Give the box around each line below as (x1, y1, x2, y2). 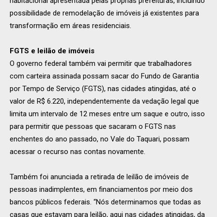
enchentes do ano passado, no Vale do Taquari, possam (10, 134, 189, 143)
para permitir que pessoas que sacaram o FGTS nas (10, 122, 176, 131)
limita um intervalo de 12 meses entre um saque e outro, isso (10, 109, 205, 118)
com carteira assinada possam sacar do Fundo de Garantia (10, 71, 199, 80)
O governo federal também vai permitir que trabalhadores (10, 59, 192, 68)
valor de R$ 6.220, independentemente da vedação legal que (10, 96, 199, 106)
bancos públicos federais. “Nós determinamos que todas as (10, 197, 201, 206)
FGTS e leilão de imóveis (10, 46, 94, 55)
